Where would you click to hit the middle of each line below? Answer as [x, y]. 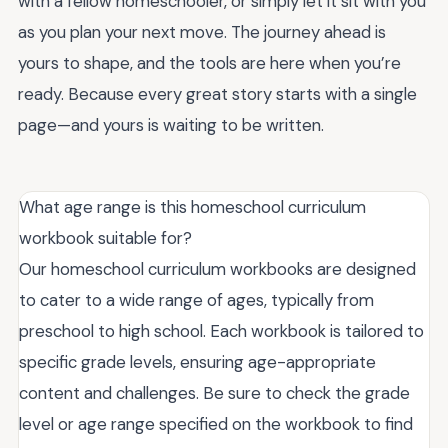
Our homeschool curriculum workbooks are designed [217, 268]
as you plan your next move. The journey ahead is [202, 31]
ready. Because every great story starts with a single [217, 93]
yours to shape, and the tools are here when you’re [209, 62]
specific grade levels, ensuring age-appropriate [197, 361]
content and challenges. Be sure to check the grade [214, 392]
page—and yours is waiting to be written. [171, 124]
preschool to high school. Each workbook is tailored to [221, 330]
